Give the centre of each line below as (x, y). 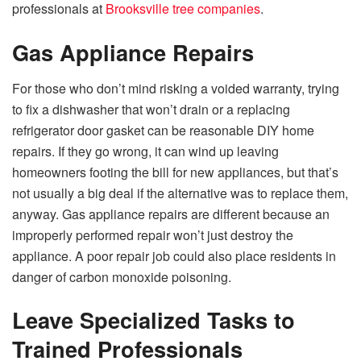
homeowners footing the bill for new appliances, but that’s (175, 172)
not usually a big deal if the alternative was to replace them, (180, 193)
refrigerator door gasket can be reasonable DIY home (163, 130)
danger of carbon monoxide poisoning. (122, 276)
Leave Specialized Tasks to (154, 320)
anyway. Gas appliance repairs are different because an (171, 214)
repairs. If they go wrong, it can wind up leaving (145, 151)
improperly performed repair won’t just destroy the (153, 234)
